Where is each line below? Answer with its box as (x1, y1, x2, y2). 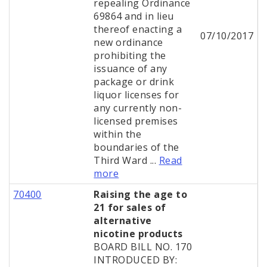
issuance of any (94, 62, 167, 76)
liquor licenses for (94, 88, 179, 102)
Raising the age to (94, 188, 188, 201)
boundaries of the (94, 141, 179, 154)
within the (94, 128, 142, 141)
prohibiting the (94, 49, 166, 63)
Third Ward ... (94, 154, 159, 167)
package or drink (94, 75, 175, 89)
